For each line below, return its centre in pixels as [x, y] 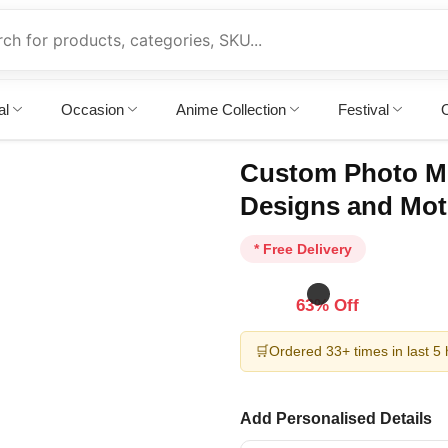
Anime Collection [231, 109]
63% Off [327, 305]
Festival [363, 109]
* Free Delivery [303, 249]
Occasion [92, 109]
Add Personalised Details [336, 418]
